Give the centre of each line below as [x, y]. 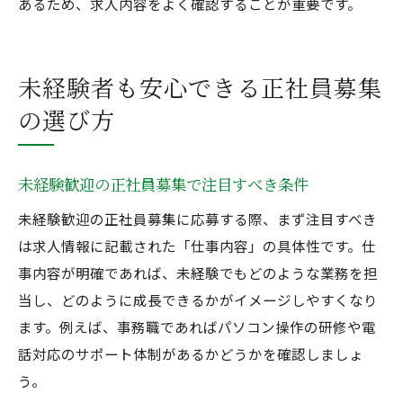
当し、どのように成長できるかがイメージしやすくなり [198, 300]
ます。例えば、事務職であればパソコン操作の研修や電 [197, 327]
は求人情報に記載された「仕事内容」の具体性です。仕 [197, 246]
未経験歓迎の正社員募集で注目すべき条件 [163, 184]
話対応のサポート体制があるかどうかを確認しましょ [191, 354]
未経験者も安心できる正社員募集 [200, 87]
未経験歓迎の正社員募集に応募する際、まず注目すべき [197, 219]
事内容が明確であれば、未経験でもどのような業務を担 [198, 273]
